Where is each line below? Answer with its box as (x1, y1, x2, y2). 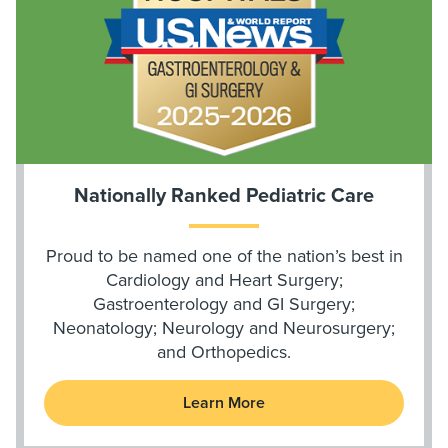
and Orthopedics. (157, 341, 291, 363)
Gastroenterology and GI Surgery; (93, 293, 355, 315)
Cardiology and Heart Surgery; (105, 269, 343, 291)
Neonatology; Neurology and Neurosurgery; (53, 317, 395, 339)
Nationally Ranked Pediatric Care (74, 184, 374, 208)
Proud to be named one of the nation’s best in (45, 245, 403, 267)
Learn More (183, 393, 265, 413)
